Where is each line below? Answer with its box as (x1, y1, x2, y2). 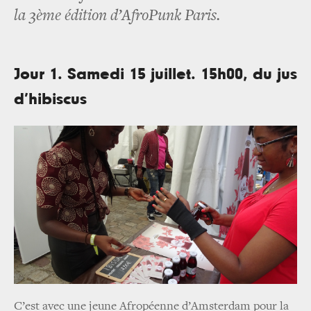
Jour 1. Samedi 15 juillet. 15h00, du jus (14, 65, 297, 83)
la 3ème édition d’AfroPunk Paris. (14, 8, 220, 24)
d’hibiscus (14, 90, 87, 108)
